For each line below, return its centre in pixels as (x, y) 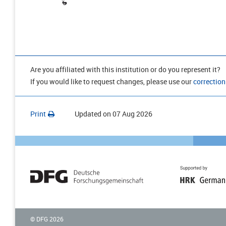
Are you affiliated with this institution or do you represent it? (125, 69)
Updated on (93, 114)
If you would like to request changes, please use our (112, 81)
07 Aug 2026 (132, 114)
